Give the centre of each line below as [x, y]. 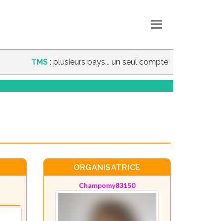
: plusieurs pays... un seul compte [108, 62]
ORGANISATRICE [107, 167]
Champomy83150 [107, 185]
